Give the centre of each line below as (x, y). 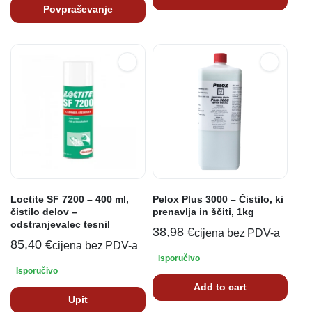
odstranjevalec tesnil (60, 224)
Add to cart (220, 287)
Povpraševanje (78, 9)
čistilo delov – (44, 211)
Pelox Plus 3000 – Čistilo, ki (218, 199)
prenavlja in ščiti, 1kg (203, 211)
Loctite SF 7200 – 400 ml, (70, 199)
